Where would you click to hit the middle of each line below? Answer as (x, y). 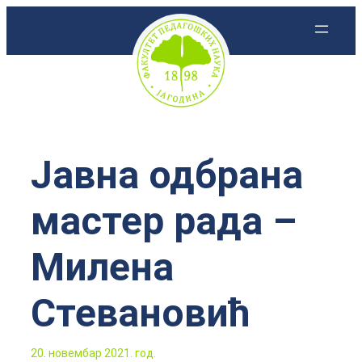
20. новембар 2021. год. (93, 353)
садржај (36, 70)
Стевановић (141, 313)
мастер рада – (164, 221)
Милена (102, 267)
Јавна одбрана (167, 175)
